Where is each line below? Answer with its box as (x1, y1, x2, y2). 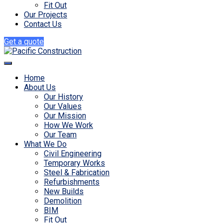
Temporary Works (44, 158, 105, 168)
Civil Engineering (44, 149, 102, 158)
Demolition (44, 196, 82, 206)
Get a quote (4, 37, 44, 46)
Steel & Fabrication (44, 168, 110, 177)
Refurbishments (44, 177, 100, 187)
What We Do (24, 139, 67, 149)
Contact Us (24, 19, 62, 29)
